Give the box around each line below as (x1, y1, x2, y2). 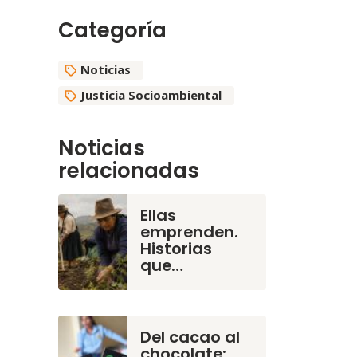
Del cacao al (140, 325, 240, 348)
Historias (140, 237, 212, 261)
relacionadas (58, 156, 199, 186)
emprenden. (140, 221, 238, 244)
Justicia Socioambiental (80, 87, 222, 104)
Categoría (58, 16, 167, 45)
